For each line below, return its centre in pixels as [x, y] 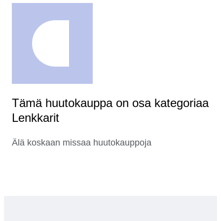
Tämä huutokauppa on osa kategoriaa [110, 103]
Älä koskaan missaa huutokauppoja [82, 143]
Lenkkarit [36, 118]
